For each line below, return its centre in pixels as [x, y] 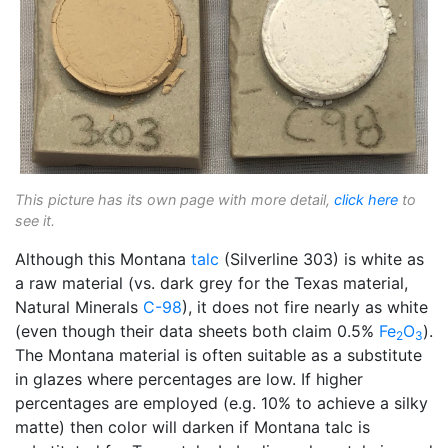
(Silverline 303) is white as [321, 259]
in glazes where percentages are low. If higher [189, 379]
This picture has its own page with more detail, [174, 200]
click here [366, 200]
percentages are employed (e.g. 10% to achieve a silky [221, 403]
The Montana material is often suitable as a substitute [218, 355]
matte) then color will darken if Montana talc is [192, 427]
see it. [35, 221]
